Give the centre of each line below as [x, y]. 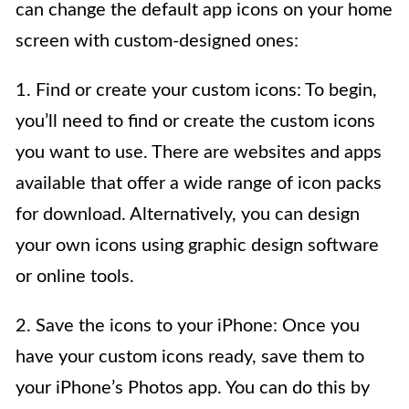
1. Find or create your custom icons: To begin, [196, 90]
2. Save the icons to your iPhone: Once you [188, 325]
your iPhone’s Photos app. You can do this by [193, 388]
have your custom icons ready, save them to [190, 357]
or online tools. [75, 276]
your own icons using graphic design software [197, 245]
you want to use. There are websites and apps [199, 152]
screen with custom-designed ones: [157, 41]
